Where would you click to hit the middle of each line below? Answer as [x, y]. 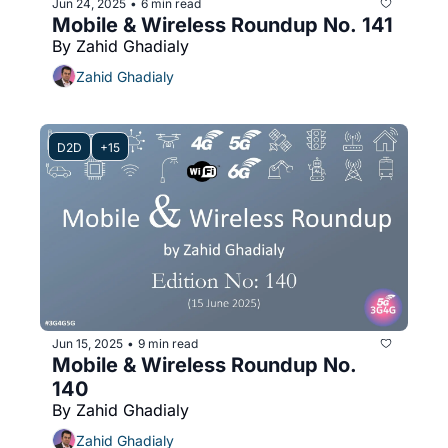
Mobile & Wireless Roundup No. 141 [222, 25]
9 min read [168, 343]
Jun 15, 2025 [87, 343]
